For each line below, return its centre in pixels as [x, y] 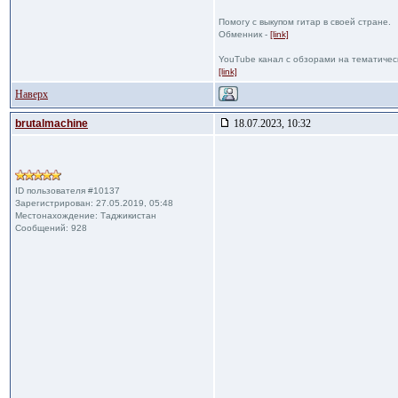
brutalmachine [52, 123]
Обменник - [244, 34]
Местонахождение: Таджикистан [86, 215]
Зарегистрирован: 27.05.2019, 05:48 [94, 203]
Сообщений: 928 [51, 228]
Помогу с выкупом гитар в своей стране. [305, 22]
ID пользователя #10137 [68, 191]
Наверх [32, 94]
